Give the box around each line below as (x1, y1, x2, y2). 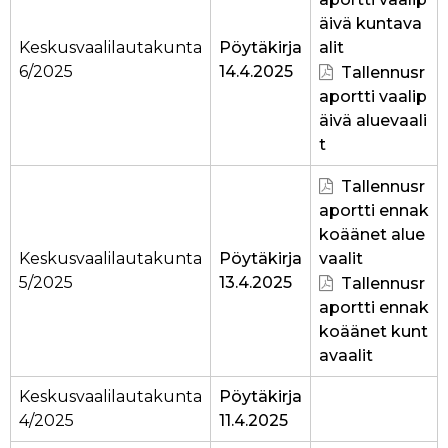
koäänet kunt (319, 322, 428, 342)
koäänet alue (319, 225, 425, 245)
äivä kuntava (319, 14, 422, 34)
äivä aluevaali (319, 111, 427, 131)
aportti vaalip (319, 87, 427, 107)
